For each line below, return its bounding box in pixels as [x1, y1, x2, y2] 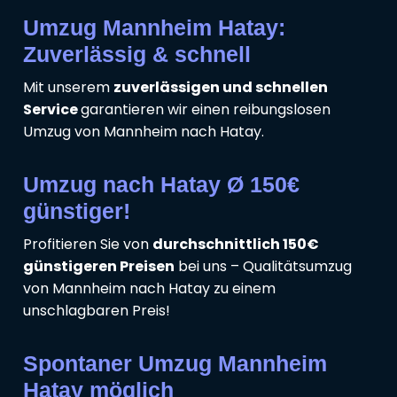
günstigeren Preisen [23, 256, 175, 277]
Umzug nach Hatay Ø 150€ [23, 172, 300, 198]
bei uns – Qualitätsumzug [175, 256, 352, 277]
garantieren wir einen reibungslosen [81, 99, 331, 121]
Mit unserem [23, 77, 113, 98]
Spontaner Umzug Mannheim [23, 351, 327, 377]
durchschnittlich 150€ [152, 234, 319, 255]
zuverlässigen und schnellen [113, 77, 328, 98]
